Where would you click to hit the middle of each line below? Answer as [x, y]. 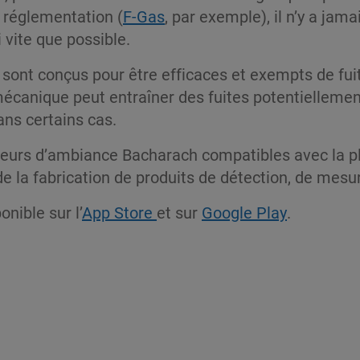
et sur [179, 212]
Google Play [244, 212]
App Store [119, 212]
